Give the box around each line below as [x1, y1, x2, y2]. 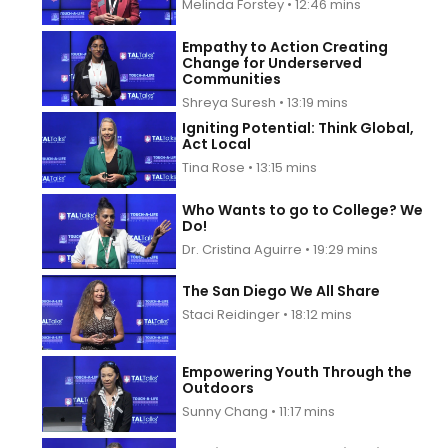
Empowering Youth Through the [182, 362, 413, 383]
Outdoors [182, 378, 255, 399]
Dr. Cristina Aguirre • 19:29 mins [182, 239, 379, 259]
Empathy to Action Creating [182, 36, 389, 57]
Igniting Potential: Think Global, [182, 118, 415, 139]
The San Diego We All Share [182, 280, 381, 301]
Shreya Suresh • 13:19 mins [182, 92, 349, 112]
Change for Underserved [182, 52, 363, 73]
